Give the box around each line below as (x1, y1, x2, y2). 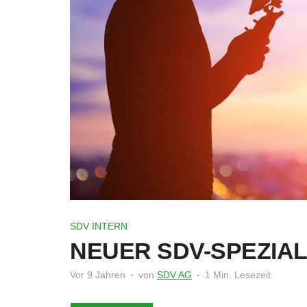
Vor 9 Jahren (70, 269, 125, 281)
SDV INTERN (70, 221, 127, 232)
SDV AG (157, 269, 192, 281)
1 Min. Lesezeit (205, 269, 271, 281)
